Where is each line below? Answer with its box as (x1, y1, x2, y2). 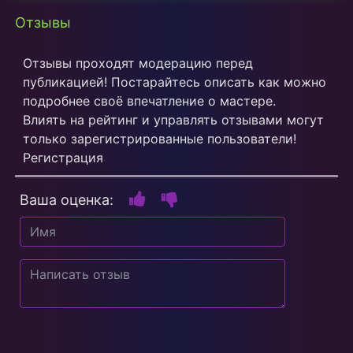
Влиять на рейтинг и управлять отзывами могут (23, 112, 324, 128)
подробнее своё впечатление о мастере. (23, 93, 276, 110)
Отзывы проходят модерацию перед (23, 55, 253, 72)
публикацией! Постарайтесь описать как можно (23, 74, 326, 91)
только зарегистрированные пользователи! (23, 131, 296, 147)
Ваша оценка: (20, 191, 113, 208)
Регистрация (23, 150, 103, 166)
